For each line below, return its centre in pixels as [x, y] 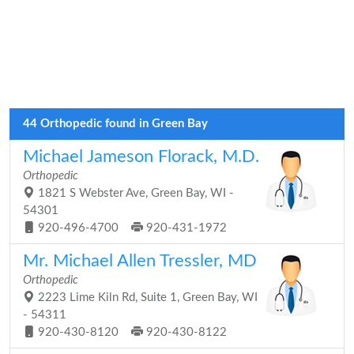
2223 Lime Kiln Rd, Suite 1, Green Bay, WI [146, 298]
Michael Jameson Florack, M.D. [141, 156]
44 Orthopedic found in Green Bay [115, 124]
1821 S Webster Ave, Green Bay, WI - [134, 193]
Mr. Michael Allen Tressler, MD [140, 261]
